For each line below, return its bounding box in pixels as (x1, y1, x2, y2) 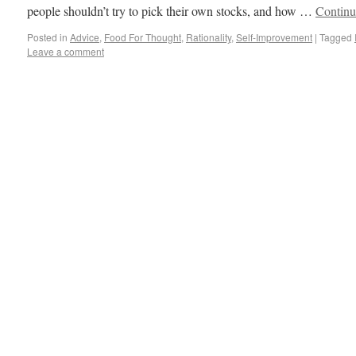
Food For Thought (104, 30, 181, 44)
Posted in (27, 30, 68, 44)
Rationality (186, 30, 231, 44)
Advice (70, 30, 99, 44)
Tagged (319, 30, 352, 44)
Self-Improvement (236, 30, 312, 44)
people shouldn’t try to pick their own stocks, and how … (27, 2, 315, 19)
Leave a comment (27, 44, 104, 58)
